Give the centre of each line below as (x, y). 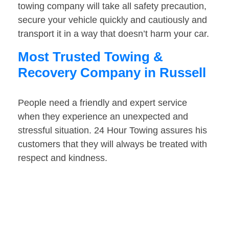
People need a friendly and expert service (102, 103)
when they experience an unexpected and (103, 117)
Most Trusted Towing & (90, 57)
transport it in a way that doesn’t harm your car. (113, 34)
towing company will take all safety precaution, (112, 6)
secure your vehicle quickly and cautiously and (112, 20)
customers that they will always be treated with (112, 144)
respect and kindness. (63, 158)
